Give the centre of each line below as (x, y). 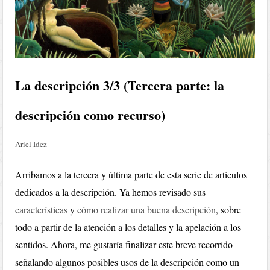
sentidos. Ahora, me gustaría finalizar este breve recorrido (124, 245)
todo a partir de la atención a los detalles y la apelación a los (128, 227)
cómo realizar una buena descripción (147, 210)
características (42, 210)
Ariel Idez (31, 144)
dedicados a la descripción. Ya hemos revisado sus (111, 192)
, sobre (229, 210)
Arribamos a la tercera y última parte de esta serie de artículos (131, 175)
